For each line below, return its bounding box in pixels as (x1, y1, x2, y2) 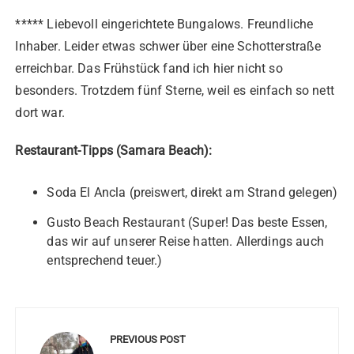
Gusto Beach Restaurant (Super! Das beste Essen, (47, 215, 328, 231)
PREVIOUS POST (110, 333, 186, 346)
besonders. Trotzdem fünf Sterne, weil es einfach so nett (15, 83, 334, 99)
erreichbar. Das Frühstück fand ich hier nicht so (15, 61, 283, 77)
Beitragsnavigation (15, 303, 185, 336)
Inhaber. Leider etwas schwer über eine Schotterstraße (15, 39, 322, 55)
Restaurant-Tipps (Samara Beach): (15, 143, 213, 159)
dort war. (15, 105, 65, 121)
